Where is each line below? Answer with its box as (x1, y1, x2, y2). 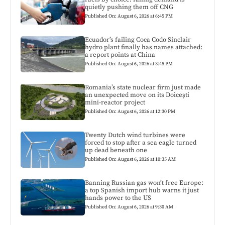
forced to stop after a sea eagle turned (85, 138, 197, 147)
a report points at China (85, 50, 156, 59)
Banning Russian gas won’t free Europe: (85, 178, 204, 187)
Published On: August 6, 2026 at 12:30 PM (85, 108, 176, 115)
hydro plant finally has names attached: (85, 43, 203, 51)
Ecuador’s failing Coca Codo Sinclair (85, 35, 191, 44)
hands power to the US (85, 193, 152, 202)
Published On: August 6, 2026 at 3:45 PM (85, 60, 173, 67)
